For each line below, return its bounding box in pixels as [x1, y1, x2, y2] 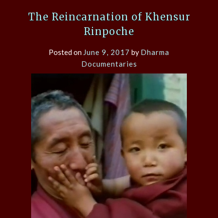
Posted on [49, 47, 83, 56]
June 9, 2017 [83, 47, 130, 56]
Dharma [141, 47, 169, 56]
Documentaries [81, 59, 137, 68]
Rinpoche [84, 25, 134, 37]
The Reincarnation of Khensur [28, 10, 190, 23]
